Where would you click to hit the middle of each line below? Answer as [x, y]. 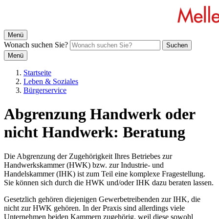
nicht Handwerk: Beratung [95, 132]
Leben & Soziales [51, 81]
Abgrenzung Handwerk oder [99, 114]
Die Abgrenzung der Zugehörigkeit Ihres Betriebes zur [88, 156]
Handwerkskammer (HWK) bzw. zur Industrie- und [84, 165]
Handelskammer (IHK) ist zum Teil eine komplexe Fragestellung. [105, 174]
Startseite [37, 73]
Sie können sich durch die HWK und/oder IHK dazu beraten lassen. [109, 182]
